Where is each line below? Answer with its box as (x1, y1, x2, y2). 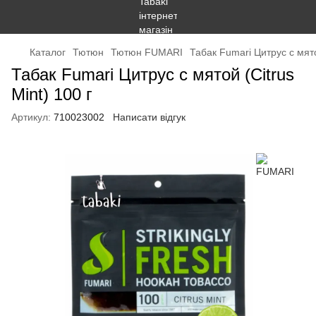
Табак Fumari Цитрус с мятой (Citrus (11, 65, 294, 84)
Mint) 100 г (11, 85, 92, 104)
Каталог (30, 47, 66, 58)
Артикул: (11, 111, 51, 123)
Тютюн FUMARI (111, 47, 183, 58)
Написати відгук (113, 111, 186, 123)
